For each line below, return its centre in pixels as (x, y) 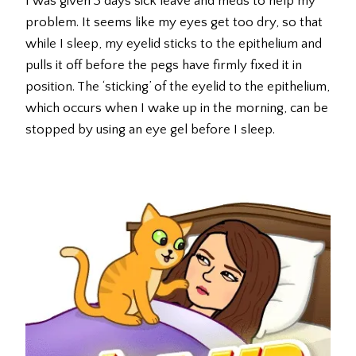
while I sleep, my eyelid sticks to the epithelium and (174, 44)
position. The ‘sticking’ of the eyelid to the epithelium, (178, 87)
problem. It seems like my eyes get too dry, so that (174, 23)
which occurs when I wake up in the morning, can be (177, 108)
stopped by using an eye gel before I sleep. (150, 130)
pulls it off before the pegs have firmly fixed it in (164, 66)
